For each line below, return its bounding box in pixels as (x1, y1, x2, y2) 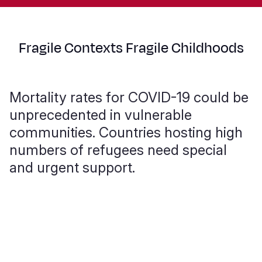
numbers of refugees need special (9, 142, 227, 158)
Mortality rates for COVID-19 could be (9, 89, 249, 106)
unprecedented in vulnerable (9, 106, 192, 123)
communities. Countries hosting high (9, 124, 243, 141)
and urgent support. (9, 159, 135, 176)
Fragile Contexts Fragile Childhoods (18, 38, 244, 58)
